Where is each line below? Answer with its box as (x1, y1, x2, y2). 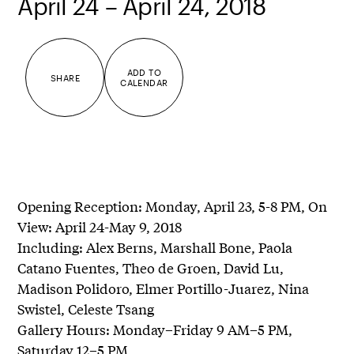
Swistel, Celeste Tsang (17, 299, 155, 319)
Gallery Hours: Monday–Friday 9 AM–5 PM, (17, 319, 293, 340)
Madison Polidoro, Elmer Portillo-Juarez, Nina (17, 278, 310, 299)
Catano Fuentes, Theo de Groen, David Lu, (17, 258, 284, 278)
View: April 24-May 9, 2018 (17, 217, 183, 237)
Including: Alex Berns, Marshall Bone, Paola (17, 237, 293, 258)
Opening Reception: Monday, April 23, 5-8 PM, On (17, 196, 328, 217)
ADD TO (126, 67, 162, 78)
